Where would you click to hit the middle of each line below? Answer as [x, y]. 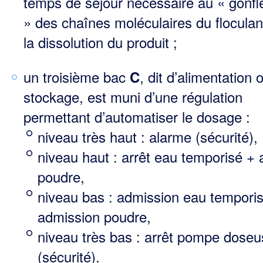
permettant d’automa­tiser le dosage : [137, 117]
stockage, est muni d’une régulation [133, 97]
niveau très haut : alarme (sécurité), [148, 137]
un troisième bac [77, 77]
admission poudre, [94, 217]
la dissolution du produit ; [100, 42]
